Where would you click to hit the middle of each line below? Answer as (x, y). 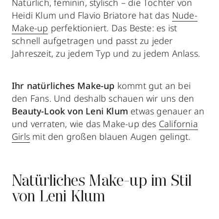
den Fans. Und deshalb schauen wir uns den (103, 98)
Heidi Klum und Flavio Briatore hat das (92, 15)
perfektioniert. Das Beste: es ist (113, 28)
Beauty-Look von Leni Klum (70, 111)
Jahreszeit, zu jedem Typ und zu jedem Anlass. (106, 53)
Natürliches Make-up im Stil (102, 182)
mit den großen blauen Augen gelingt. (110, 136)
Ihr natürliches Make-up (63, 85)
